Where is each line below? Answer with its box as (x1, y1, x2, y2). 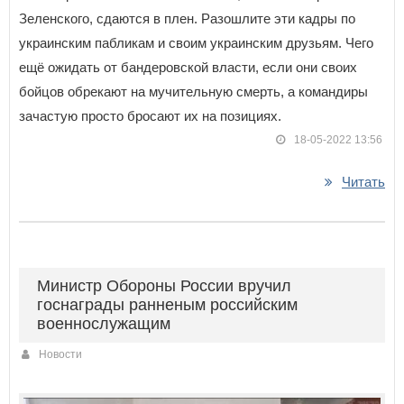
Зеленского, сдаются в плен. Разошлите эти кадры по (19, 11, 355, 27)
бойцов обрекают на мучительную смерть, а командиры (19, 84, 368, 100)
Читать (342, 174, 385, 190)
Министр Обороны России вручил (37, 277, 291, 296)
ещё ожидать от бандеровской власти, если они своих (19, 60, 357, 76)
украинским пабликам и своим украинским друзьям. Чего (19, 35, 373, 51)
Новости (39, 348, 82, 362)
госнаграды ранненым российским (37, 296, 298, 315)
